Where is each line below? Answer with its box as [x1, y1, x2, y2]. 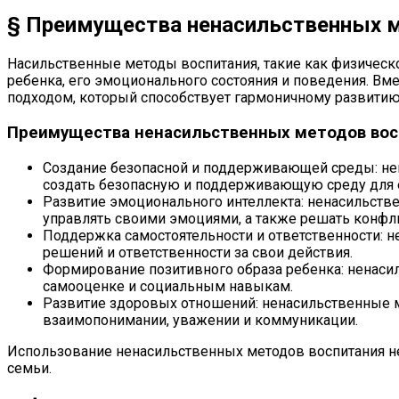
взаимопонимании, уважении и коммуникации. [43, 311, 358, 329]
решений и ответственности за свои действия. [43, 243, 353, 261]
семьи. [7, 359, 52, 377]
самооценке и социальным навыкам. [43, 277, 293, 295]
